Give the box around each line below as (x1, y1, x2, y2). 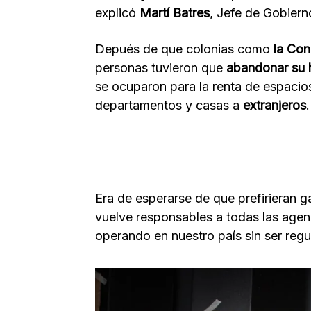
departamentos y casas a (95, 97, 243, 112)
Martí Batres (140, 5, 210, 20)
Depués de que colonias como (95, 41, 274, 56)
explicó (95, 5, 140, 20)
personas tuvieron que (95, 60, 226, 75)
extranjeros (243, 97, 306, 112)
